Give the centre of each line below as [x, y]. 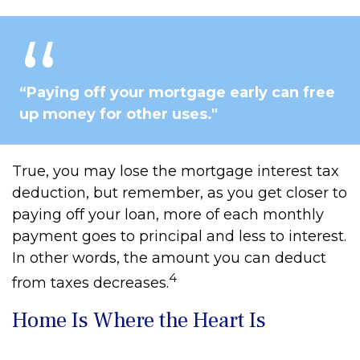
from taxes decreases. [90, 283]
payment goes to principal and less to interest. [179, 237]
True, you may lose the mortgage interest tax [176, 172]
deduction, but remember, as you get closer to [180, 193]
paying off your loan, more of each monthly [168, 215]
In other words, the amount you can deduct [169, 258]
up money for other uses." [119, 115]
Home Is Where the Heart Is [139, 321]
